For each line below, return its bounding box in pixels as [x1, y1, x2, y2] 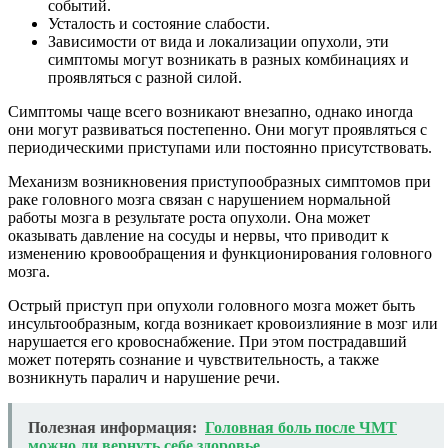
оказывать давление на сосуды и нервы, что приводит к [8, 227, 389, 245]
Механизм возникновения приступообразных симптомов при [8, 173, 431, 191]
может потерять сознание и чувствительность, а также [8, 351, 379, 369]
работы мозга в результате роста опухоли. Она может [8, 209, 370, 227]
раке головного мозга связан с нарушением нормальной [8, 191, 391, 209]
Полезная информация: [28, 419, 197, 437]
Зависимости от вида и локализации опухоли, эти [48, 33, 389, 51]
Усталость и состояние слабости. [48, 15, 270, 33]
